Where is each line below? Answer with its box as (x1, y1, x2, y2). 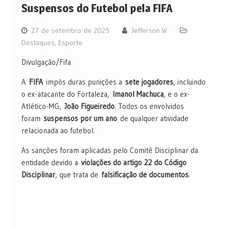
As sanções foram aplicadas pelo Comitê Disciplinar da (21, 145, 198, 156)
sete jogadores (125, 77, 173, 87)
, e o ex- (163, 89, 190, 99)
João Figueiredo (64, 101, 115, 111)
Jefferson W (131, 26, 167, 35)
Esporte (58, 38, 83, 48)
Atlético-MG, (21, 101, 64, 111)
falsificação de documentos (101, 170, 188, 180)
